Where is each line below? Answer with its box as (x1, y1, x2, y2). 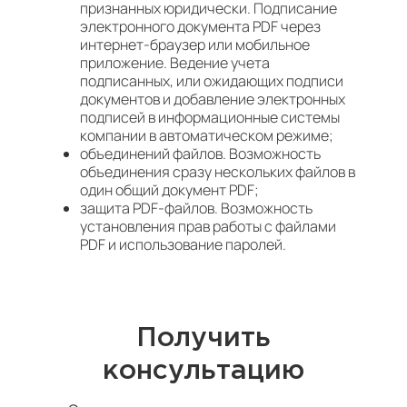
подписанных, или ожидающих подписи (80, 71, 343, 91)
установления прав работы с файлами (80, 216, 336, 236)
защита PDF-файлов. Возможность (80, 198, 313, 218)
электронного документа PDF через (80, 16, 321, 36)
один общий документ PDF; (80, 180, 259, 200)
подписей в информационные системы (80, 107, 340, 127)
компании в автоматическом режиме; (80, 125, 333, 145)
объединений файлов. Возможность (80, 144, 321, 164)
